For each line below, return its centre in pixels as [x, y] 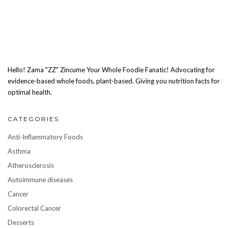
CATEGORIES [33, 119]
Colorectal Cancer [34, 208]
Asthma [19, 151]
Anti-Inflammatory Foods [45, 137]
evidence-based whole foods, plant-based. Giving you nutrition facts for [114, 81]
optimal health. [30, 92]
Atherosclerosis [31, 166]
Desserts [21, 223]
